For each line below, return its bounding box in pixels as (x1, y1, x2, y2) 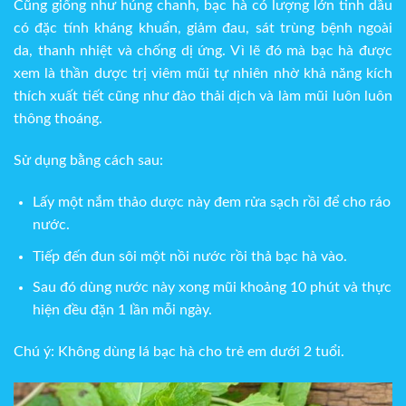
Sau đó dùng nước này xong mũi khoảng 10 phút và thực (32, 280, 391, 295)
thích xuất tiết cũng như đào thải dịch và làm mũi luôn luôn (14, 89, 392, 104)
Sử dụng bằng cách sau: (14, 153, 163, 169)
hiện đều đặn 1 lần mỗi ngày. (32, 303, 212, 318)
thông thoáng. (14, 111, 102, 127)
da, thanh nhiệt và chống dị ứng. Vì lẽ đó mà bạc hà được (14, 43, 392, 59)
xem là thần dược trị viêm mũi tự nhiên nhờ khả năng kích (14, 66, 392, 82)
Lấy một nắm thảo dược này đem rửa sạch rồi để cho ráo (32, 195, 391, 210)
